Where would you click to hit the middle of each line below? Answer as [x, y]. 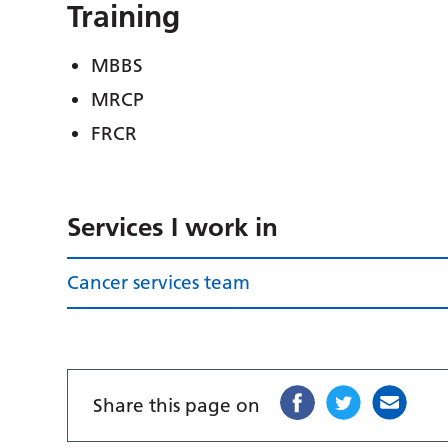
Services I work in [173, 227]
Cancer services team [159, 283]
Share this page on [177, 406]
